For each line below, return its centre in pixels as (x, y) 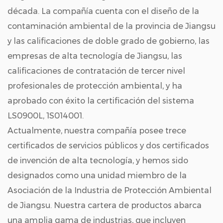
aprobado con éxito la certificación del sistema (101, 101)
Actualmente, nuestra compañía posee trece (97, 131)
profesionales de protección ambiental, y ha (95, 86)
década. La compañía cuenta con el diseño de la (103, 11)
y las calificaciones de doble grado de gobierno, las (109, 41)
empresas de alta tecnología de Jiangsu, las (95, 56)
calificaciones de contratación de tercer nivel (96, 71)
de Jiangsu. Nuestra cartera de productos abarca (105, 205)
